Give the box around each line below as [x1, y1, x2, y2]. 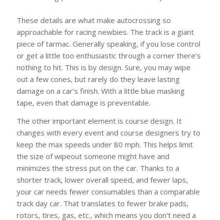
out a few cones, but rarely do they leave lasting [16, 74, 180, 84]
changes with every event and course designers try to [16, 127, 200, 137]
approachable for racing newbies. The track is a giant [16, 27, 194, 37]
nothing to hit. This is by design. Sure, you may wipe [16, 62, 191, 73]
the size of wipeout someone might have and [16, 151, 169, 161]
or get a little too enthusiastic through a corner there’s [16, 51, 201, 61]
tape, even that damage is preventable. [16, 98, 150, 108]
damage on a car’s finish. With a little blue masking [16, 86, 185, 96]
